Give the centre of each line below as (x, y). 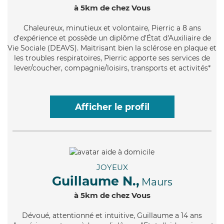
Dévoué (35, 215)
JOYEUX (112, 167)
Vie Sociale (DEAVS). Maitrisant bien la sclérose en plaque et (112, 48)
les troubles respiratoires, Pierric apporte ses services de (112, 58)
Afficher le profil (112, 106)
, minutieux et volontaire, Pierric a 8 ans (131, 28)
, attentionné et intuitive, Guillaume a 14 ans (125, 215)
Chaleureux (43, 28)
